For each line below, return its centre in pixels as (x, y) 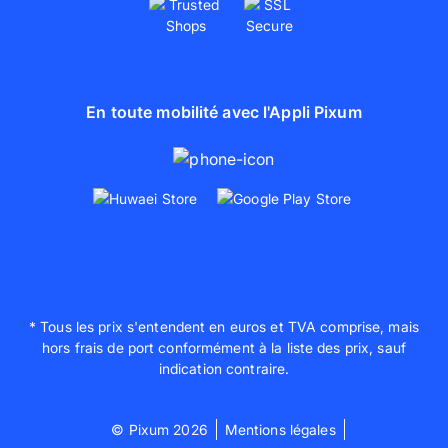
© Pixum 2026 (159, 430)
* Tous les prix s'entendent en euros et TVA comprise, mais (224, 327)
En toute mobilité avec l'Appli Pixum (224, 112)
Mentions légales (280, 430)
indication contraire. (224, 369)
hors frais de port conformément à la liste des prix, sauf (224, 348)
